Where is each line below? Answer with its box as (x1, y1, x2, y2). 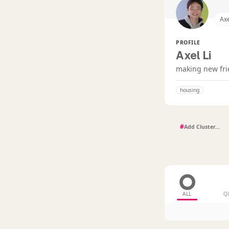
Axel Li (176, 50, 212, 62)
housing (180, 86, 199, 94)
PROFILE (176, 39, 200, 47)
